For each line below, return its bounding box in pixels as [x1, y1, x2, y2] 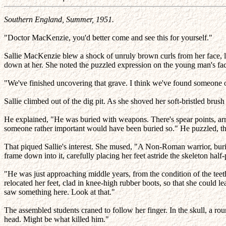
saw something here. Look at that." [4, 188, 115, 196]
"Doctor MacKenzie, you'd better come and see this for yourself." [4, 33, 212, 42]
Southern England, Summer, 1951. [4, 15, 114, 24]
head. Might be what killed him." [4, 215, 109, 223]
